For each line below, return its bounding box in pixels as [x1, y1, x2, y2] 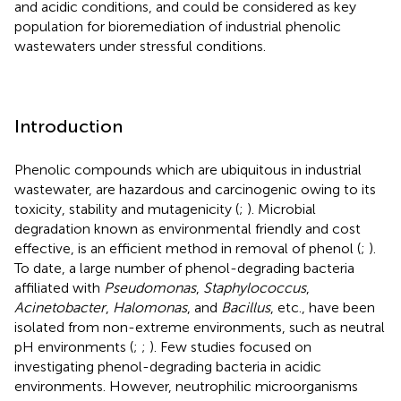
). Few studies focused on [149, 337, 311, 355]
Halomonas [113, 298, 187, 316]
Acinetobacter [14, 298, 106, 316]
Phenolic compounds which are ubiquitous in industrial [14, 160, 362, 178]
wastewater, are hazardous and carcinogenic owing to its [14, 180, 376, 198]
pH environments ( [14, 337, 133, 355]
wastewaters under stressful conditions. [14, 37, 266, 55]
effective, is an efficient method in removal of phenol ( [14, 239, 361, 257]
